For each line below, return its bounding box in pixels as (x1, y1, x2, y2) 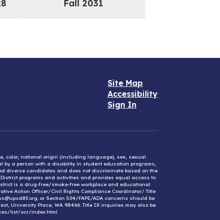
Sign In (108, 100, 137, 110)
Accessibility (108, 89, 158, 99)
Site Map (108, 78, 143, 88)
